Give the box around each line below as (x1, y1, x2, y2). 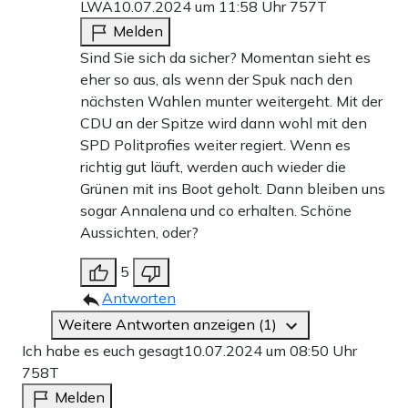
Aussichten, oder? (80, 222, 199, 241)
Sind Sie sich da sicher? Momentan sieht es (80, 47, 371, 66)
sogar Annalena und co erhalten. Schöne (80, 200, 352, 219)
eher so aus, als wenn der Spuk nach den (80, 69, 352, 88)
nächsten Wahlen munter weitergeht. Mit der (80, 91, 382, 110)
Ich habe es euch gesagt (22, 341, 184, 360)
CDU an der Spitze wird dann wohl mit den (80, 113, 367, 132)
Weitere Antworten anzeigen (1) (58, 314, 280, 333)
